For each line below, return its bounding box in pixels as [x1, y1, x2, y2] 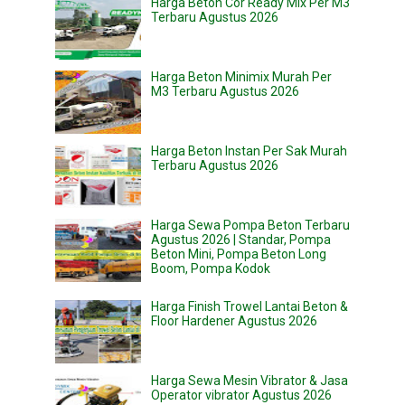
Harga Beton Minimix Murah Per [151, 70, 332, 85]
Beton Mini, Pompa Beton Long [151, 247, 326, 262]
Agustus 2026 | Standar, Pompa [151, 232, 331, 248]
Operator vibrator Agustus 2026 [151, 388, 332, 403]
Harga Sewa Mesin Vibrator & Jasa [151, 373, 348, 389]
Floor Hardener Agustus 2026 [151, 314, 317, 329]
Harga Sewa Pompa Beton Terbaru [151, 218, 350, 233]
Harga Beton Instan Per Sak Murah [151, 144, 347, 159]
